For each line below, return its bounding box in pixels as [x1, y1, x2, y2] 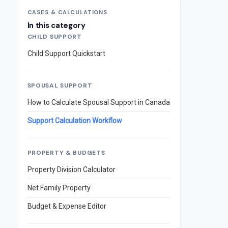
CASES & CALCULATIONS [27, 9, 108, 16]
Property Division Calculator [27, 165, 116, 174]
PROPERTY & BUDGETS [27, 149, 105, 157]
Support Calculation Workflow [27, 117, 122, 125]
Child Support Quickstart [27, 49, 105, 58]
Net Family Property [27, 184, 91, 192]
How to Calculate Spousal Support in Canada [27, 98, 170, 106]
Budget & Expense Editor [27, 202, 106, 210]
